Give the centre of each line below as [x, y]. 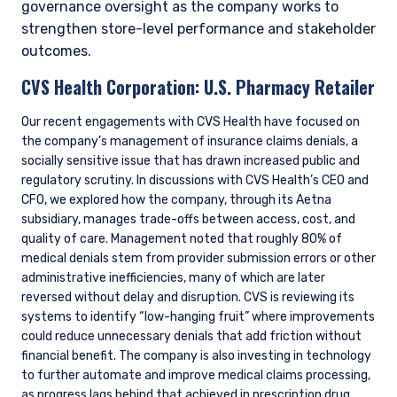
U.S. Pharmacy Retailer [289, 87]
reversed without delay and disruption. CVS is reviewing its [188, 298]
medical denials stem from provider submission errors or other [198, 259]
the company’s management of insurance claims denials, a [190, 142]
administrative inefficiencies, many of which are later [173, 278]
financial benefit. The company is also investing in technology [196, 356]
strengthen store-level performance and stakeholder [198, 29]
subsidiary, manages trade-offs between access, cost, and [188, 220]
